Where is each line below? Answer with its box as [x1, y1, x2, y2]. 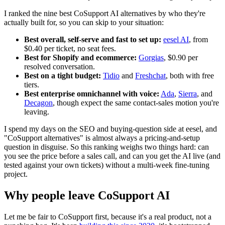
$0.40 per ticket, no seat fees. [24, 44, 116, 53]
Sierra [178, 89, 197, 98]
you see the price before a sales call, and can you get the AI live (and [4, 151, 220, 160]
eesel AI [163, 35, 189, 44]
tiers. [24, 80, 39, 89]
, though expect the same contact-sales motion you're [53, 98, 219, 107]
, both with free [166, 71, 214, 80]
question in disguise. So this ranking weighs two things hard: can [4, 142, 209, 151]
